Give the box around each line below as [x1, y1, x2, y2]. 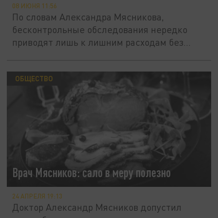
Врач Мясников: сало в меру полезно [12, 165, 171, 180]
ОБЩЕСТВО [15, 74, 53, 83]
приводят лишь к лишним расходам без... [12, 36, 191, 48]
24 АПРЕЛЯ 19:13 [12, 192, 63, 200]
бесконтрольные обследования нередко [12, 24, 188, 36]
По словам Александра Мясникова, [12, 11, 164, 23]
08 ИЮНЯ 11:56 [12, 2, 57, 10]
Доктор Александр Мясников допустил [12, 201, 182, 213]
